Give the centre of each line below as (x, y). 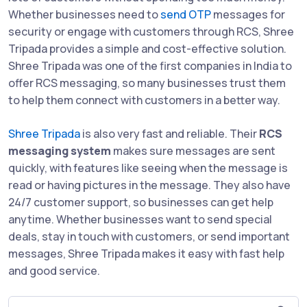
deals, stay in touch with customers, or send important (149, 237)
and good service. (54, 271)
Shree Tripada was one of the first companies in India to (150, 66)
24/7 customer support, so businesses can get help (141, 202)
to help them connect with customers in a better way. (144, 100)
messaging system (60, 151)
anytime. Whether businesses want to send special (140, 220)
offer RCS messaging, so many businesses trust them (147, 83)
